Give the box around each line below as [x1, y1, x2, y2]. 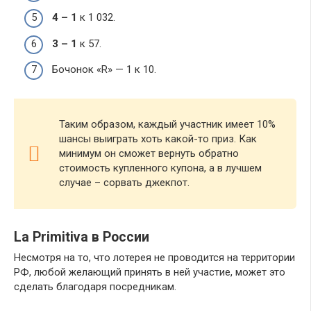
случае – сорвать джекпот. [59, 176, 190, 190]
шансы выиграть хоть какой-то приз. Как [59, 133, 257, 146]
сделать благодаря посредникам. [14, 280, 176, 294]
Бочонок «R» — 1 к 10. [52, 63, 156, 76]
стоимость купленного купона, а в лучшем [59, 162, 262, 175]
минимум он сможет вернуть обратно [59, 147, 239, 160]
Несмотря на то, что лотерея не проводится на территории [14, 251, 295, 264]
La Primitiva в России [14, 228, 149, 245]
